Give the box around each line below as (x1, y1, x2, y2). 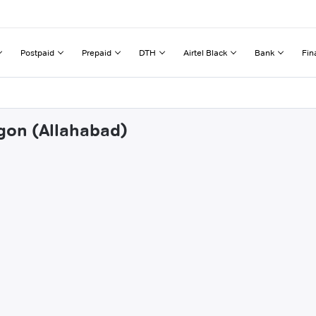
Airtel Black (183, 47, 227, 58)
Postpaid (20, 47, 54, 58)
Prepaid (82, 47, 111, 58)
